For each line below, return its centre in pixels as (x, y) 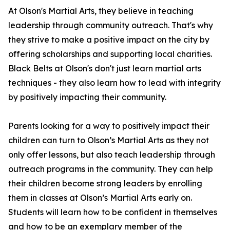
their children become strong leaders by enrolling (105, 184)
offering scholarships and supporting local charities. (110, 54)
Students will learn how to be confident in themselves (113, 212)
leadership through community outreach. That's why (111, 25)
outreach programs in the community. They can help (111, 169)
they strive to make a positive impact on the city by (109, 40)
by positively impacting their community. (87, 97)
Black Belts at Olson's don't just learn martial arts (105, 69)
